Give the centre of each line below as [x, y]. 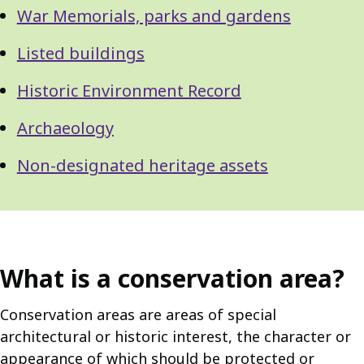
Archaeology [65, 128]
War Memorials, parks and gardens [154, 16]
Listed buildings [80, 53]
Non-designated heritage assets [142, 165]
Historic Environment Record [129, 91]
